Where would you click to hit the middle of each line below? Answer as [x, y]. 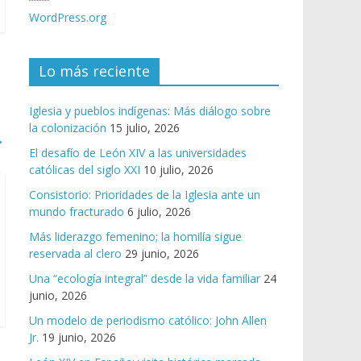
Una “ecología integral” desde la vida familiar [145, 279]
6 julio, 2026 [159, 212]
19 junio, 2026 [79, 338]
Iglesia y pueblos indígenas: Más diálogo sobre [150, 111]
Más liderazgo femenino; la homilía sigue [135, 237]
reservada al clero [75, 254]
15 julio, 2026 [145, 128]
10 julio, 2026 [178, 170]
